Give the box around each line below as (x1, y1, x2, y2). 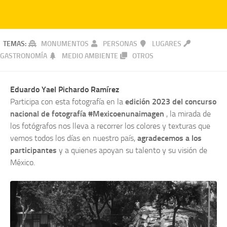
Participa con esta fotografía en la (10, 97, 125, 106)
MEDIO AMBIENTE (61, 52, 120, 60)
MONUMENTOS (41, 40, 89, 48)
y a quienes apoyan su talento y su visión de (57, 145, 207, 155)
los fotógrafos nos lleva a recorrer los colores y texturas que (10, 121, 210, 131)
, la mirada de (164, 109, 211, 119)
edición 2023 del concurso (125, 97, 216, 106)
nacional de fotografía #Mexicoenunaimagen (10, 109, 164, 119)
